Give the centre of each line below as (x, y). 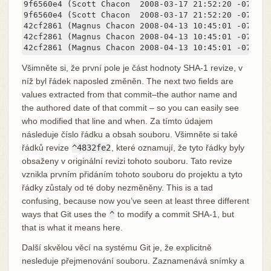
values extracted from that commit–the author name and (129, 94)
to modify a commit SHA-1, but (174, 214)
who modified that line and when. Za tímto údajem (117, 121)
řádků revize (46, 147)
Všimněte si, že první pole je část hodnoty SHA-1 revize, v (132, 67)
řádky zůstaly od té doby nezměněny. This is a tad (117, 187)
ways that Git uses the (65, 214)
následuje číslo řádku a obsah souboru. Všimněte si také (129, 134)
